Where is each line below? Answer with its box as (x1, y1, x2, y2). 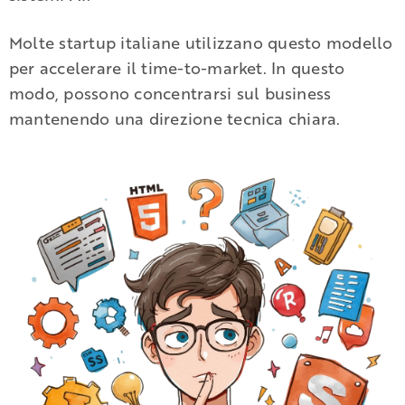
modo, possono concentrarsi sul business (9, 80, 332, 105)
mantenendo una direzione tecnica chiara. (9, 106, 341, 130)
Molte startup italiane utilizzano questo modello (9, 30, 393, 54)
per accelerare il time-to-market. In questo (9, 55, 345, 80)
